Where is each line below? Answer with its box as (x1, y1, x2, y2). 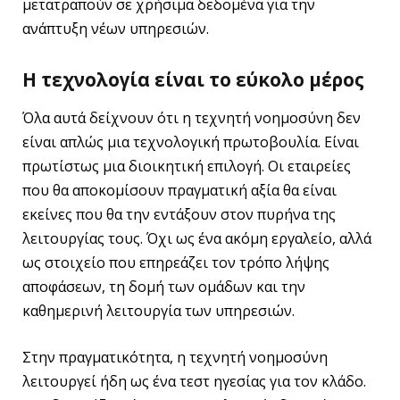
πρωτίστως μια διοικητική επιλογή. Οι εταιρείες (22, 156, 351, 177)
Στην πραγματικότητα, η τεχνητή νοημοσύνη (22, 346, 328, 367)
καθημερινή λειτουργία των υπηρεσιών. (22, 301, 295, 321)
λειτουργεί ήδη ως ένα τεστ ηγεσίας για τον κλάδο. (22, 371, 366, 391)
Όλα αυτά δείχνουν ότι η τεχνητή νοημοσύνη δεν (22, 108, 361, 129)
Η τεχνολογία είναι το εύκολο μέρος (22, 66, 364, 92)
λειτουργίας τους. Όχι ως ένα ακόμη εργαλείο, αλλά (22, 229, 371, 249)
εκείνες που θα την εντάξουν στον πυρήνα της (22, 204, 336, 225)
